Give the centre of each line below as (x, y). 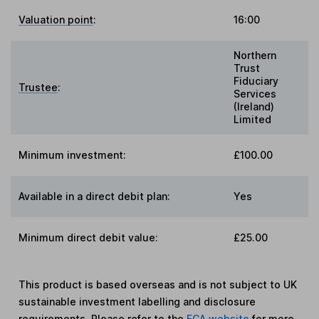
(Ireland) (254, 107)
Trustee (38, 88)
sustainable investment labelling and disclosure (137, 302)
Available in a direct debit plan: (95, 197)
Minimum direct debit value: (89, 238)
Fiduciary (256, 81)
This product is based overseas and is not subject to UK (158, 285)
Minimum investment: (73, 155)
